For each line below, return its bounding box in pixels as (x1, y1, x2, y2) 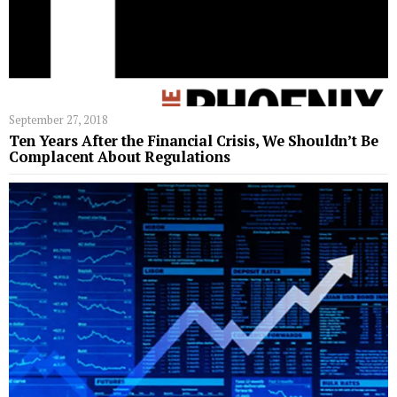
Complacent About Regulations (9, 147, 230, 167)
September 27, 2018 (9, 112, 108, 128)
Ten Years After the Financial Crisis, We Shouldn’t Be (9, 131, 378, 152)
